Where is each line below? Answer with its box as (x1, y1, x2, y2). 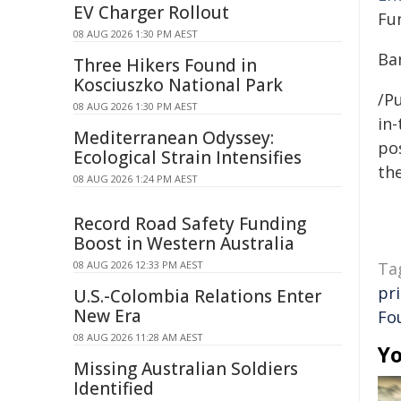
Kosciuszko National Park (73, 73, 283, 97)
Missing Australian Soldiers (73, 357, 298, 380)
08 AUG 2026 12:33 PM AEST (73, 258, 203, 271)
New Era (73, 304, 141, 328)
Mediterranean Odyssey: (73, 126, 274, 149)
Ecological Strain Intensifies (73, 146, 302, 169)
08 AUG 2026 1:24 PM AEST (73, 172, 198, 185)
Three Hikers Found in (73, 54, 257, 77)
